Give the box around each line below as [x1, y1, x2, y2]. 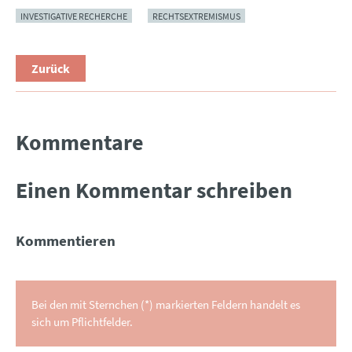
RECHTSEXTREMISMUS [152, 9, 240, 22]
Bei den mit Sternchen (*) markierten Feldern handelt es [31, 296, 300, 312]
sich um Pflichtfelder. [31, 313, 133, 329]
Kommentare [16, 128, 144, 157]
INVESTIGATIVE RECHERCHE [20, 9, 127, 22]
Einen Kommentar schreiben [16, 176, 292, 205]
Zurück [31, 60, 70, 77]
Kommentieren [16, 231, 115, 251]
